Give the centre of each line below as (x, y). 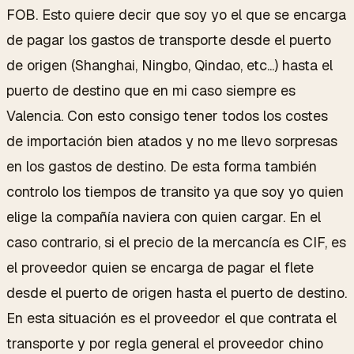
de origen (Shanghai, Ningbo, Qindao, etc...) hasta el (169, 65)
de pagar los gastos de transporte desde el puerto (169, 40)
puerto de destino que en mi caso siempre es (151, 90)
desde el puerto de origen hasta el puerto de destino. (177, 292)
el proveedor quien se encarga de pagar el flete (160, 267)
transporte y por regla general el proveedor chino (165, 343)
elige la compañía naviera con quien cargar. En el (164, 217)
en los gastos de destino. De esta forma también (162, 166)
